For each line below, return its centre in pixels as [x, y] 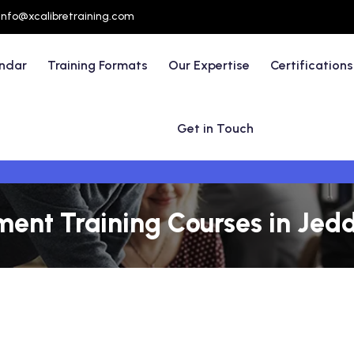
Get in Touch [216, 128]
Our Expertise [209, 65]
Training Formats [98, 65]
